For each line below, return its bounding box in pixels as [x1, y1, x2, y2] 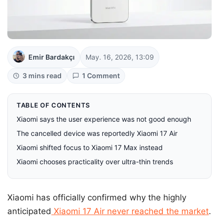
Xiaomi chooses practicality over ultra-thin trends [17, 157, 173, 166]
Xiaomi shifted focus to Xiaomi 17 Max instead [17, 143, 163, 152]
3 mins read [22, 71, 62, 80]
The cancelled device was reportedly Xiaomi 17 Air [17, 129, 177, 138]
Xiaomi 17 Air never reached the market [51, 206, 209, 217]
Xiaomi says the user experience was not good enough [17, 115, 191, 124]
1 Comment [82, 71, 120, 80]
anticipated [7, 206, 51, 217]
